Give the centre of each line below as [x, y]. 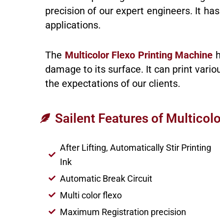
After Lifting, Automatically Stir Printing [135, 147]
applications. [73, 25]
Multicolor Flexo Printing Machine [139, 55]
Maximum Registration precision [123, 212]
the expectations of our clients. [113, 83]
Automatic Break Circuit [106, 178]
